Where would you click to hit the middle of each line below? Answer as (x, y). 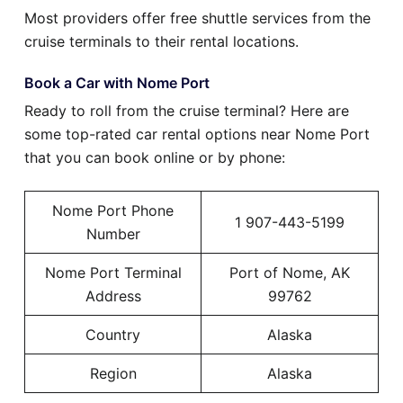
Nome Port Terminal (113, 273)
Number (113, 234)
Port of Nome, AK (290, 273)
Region (113, 374)
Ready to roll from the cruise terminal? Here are (187, 111)
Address (113, 296)
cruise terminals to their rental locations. (161, 42)
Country (113, 335)
